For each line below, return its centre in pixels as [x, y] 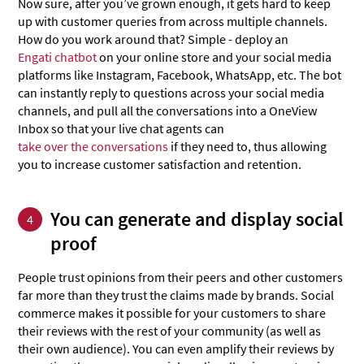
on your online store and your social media [214, 57]
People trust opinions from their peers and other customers [181, 277]
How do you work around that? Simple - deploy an [154, 39]
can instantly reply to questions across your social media [171, 93]
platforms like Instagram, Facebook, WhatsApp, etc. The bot [180, 75]
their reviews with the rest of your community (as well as [170, 331]
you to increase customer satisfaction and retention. [160, 165]
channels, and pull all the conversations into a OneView [168, 111]
